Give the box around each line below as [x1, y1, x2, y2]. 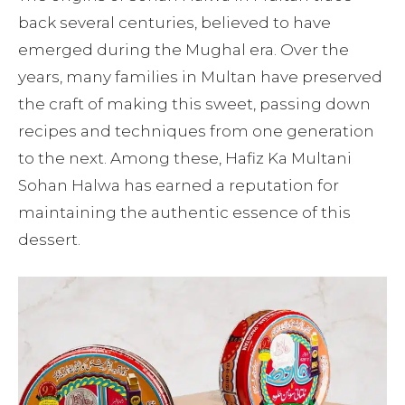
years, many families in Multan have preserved [18, 68, 382, 86]
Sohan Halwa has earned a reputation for [18, 176, 339, 194]
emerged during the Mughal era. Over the [18, 41, 349, 59]
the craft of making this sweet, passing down [18, 95, 371, 113]
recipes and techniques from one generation [18, 122, 374, 140]
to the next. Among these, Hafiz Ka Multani [18, 149, 352, 167]
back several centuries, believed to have [18, 14, 331, 32]
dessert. [18, 231, 80, 249]
